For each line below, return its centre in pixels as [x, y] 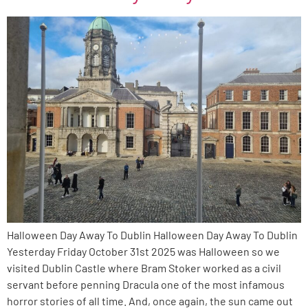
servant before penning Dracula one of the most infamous [146, 284]
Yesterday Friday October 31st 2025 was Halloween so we [143, 251]
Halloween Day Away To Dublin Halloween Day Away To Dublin [153, 234]
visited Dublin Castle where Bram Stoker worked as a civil [144, 267]
